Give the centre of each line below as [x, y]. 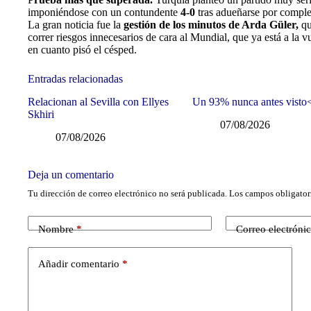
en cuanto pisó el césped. [82, 50]
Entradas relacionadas [75, 79]
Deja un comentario [71, 174]
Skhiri [41, 114]
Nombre [56, 229]
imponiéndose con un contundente [104, 12]
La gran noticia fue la [74, 25]
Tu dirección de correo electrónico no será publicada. [127, 193]
